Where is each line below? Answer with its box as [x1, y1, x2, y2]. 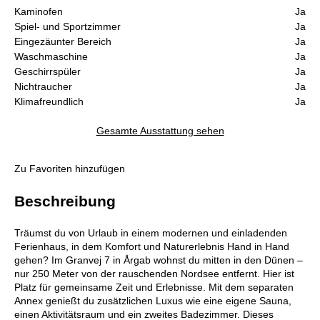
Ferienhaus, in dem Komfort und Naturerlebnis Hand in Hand [14, 241, 289, 253]
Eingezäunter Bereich [14, 36, 111, 48]
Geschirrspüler [14, 66, 81, 78]
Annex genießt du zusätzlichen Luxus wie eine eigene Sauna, [14, 295, 291, 307]
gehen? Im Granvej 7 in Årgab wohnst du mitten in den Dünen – [14, 254, 303, 266]
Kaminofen [14, 6, 63, 18]
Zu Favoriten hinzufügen [14, 163, 125, 175]
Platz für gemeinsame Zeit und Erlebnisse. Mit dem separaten [14, 281, 294, 294]
